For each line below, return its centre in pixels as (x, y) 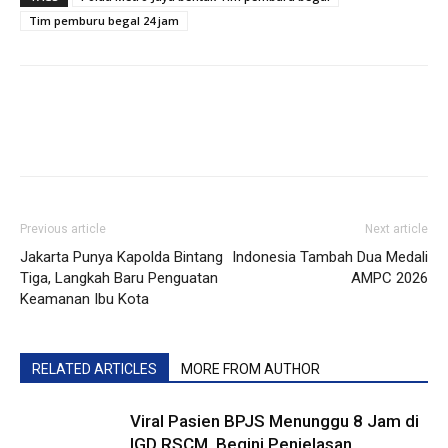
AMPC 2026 (389, 278)
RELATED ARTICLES (94, 369)
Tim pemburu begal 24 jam (104, 20)
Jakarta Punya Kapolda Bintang (121, 257)
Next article (396, 229)
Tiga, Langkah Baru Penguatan (119, 278)
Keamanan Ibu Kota (84, 299)
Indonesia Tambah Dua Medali (330, 257)
